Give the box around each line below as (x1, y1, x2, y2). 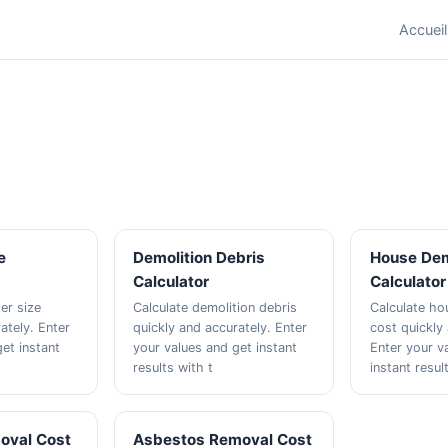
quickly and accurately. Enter (132, 320, 307, 335)
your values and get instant (132, 340, 297, 355)
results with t (132, 360, 213, 375)
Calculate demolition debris (132, 300, 297, 315)
